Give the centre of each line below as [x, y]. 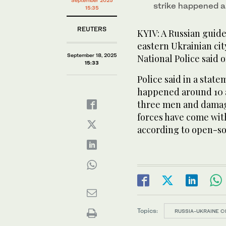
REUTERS [92, 29]
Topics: [148, 211]
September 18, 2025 [92, 55]
